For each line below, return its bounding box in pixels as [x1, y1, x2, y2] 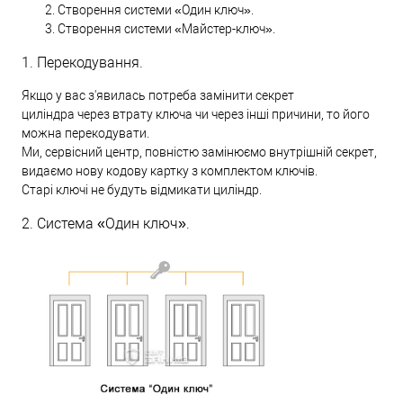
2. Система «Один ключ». [22, 214, 190, 232]
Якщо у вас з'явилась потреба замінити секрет [22, 87, 294, 103]
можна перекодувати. [22, 125, 149, 140]
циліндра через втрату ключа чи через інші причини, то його [22, 106, 370, 121]
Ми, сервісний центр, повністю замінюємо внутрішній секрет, [22, 144, 377, 159]
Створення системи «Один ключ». [58, 2, 254, 17]
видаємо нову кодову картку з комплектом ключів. [22, 163, 318, 178]
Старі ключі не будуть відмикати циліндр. [22, 182, 262, 197]
